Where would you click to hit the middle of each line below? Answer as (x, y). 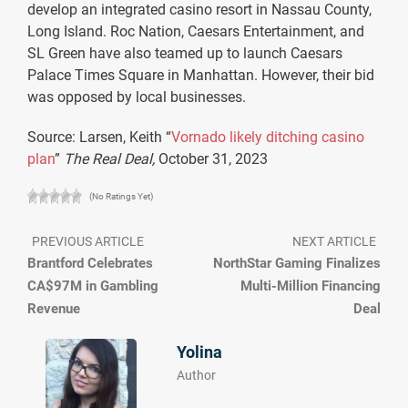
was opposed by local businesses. (137, 97)
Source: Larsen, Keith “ (99, 137)
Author (197, 375)
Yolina (200, 352)
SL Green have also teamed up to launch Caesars (185, 53)
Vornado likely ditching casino (268, 137)
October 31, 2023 (211, 158)
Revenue (54, 308)
